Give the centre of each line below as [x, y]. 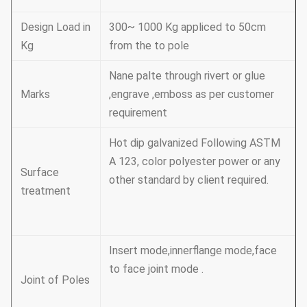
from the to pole [149, 45]
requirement [138, 112]
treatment [46, 191]
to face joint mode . [156, 269]
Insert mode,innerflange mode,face [193, 250]
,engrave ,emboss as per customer [192, 94]
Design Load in [56, 27]
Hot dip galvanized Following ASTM [195, 143]
